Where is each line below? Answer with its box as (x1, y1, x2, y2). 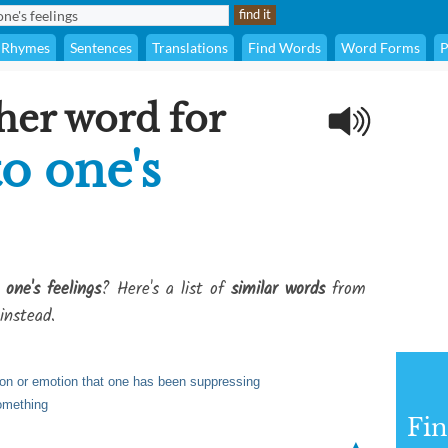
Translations (152, 39, 228, 56)
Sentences (70, 39, 132, 56)
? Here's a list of (101, 276, 231, 303)
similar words (231, 276, 325, 303)
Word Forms (341, 39, 420, 56)
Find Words (248, 39, 321, 56)
